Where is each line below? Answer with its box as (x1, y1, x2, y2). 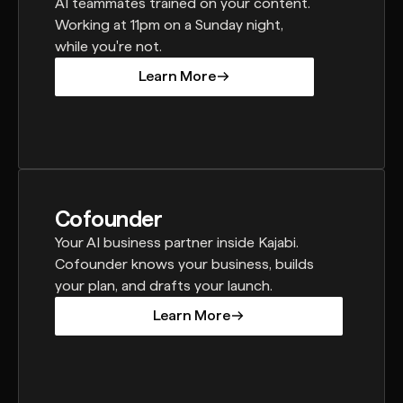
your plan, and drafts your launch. (54, 276, 273, 294)
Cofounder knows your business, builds (54, 255, 314, 273)
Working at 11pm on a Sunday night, (54, 15, 283, 33)
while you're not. (54, 37, 162, 55)
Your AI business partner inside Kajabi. (54, 233, 299, 251)
